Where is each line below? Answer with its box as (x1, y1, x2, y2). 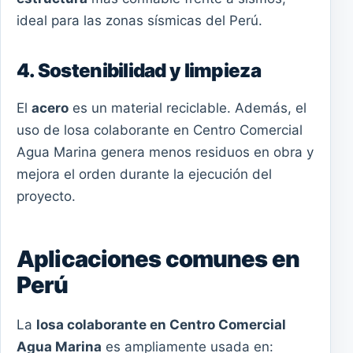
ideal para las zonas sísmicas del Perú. (17, 12, 262, 28)
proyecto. (17, 188, 76, 204)
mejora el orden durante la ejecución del (17, 165, 272, 182)
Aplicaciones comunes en (17, 244, 299, 273)
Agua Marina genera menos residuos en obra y (17, 143, 314, 160)
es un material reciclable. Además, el (69, 99, 307, 116)
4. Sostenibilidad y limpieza (17, 58, 261, 82)
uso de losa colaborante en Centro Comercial (17, 121, 303, 138)
